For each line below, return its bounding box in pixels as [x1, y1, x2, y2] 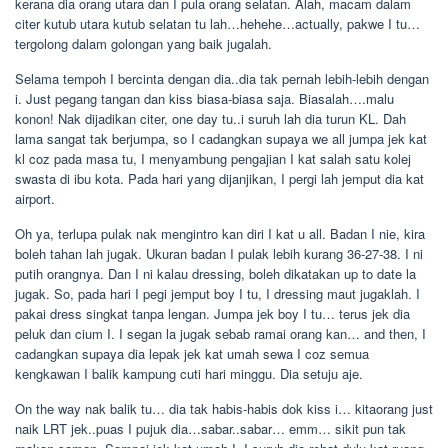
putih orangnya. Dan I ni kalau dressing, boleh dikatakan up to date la [15, 264, 416, 283]
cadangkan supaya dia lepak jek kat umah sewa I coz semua [15, 344, 369, 363]
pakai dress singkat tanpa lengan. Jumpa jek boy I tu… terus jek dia [15, 304, 410, 323]
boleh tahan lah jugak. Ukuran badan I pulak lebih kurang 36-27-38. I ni [15, 244, 423, 263]
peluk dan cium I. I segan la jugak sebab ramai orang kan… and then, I [15, 324, 426, 343]
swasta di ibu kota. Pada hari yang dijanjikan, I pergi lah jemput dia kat [15, 169, 424, 188]
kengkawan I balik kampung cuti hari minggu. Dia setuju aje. [15, 364, 363, 383]
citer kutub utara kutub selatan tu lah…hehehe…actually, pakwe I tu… [15, 14, 420, 33]
